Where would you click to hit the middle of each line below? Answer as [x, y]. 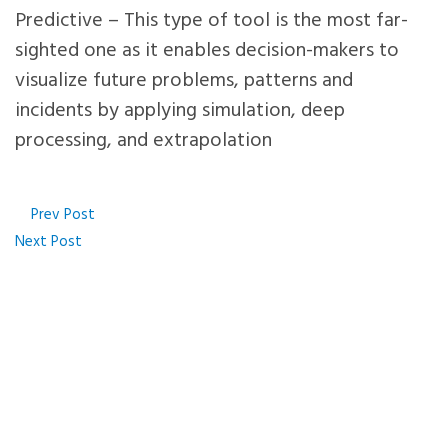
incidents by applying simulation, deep [180, 112]
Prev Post [55, 216]
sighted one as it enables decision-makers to [207, 52]
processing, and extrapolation [143, 142]
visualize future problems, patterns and [184, 82]
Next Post [56, 243]
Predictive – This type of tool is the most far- [211, 22]
